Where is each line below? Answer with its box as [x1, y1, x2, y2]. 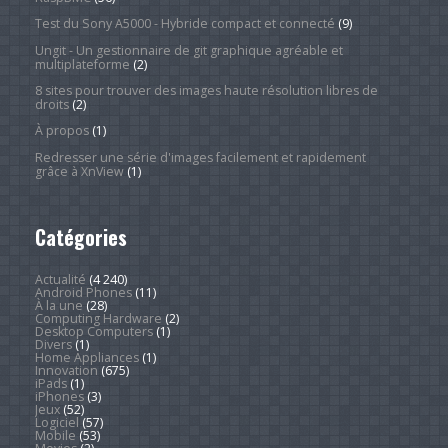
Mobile [34, 427, 76, 445]
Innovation [34, 362, 98, 380]
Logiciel [34, 414, 79, 432]
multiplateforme [34, 55, 130, 73]
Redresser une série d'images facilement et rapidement [34, 148, 366, 166]
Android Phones [34, 284, 132, 302]
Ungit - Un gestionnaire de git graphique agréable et [34, 41, 343, 59]
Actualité [34, 271, 86, 289]
